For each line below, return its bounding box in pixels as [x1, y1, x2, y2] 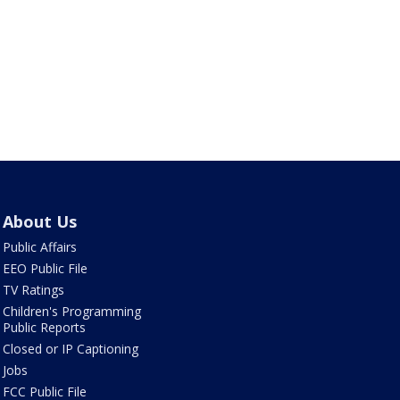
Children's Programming [2, 303, 141, 321]
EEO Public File [2, 260, 87, 278]
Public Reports [2, 319, 86, 337]
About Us [2, 211, 77, 233]
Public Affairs [2, 238, 77, 256]
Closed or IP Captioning [2, 340, 138, 358]
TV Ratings [2, 281, 64, 299]
